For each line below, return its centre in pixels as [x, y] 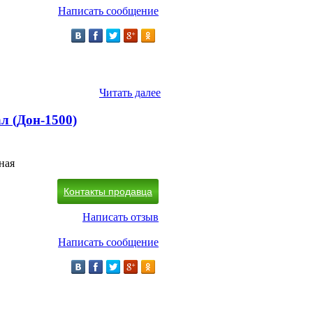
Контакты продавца [108, 191]
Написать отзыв [121, 217]
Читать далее [130, 92]
